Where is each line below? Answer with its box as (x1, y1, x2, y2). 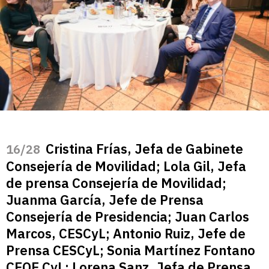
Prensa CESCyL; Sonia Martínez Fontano (6, 241, 255, 259)
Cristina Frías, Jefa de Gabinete (46, 139, 243, 157)
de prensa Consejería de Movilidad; (6, 174, 226, 192)
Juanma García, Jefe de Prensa (6, 190, 204, 208)
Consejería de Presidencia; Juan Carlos (6, 207, 249, 225)
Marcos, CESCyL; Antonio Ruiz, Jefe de (6, 224, 246, 242)
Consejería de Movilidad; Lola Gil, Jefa (6, 157, 246, 175)
